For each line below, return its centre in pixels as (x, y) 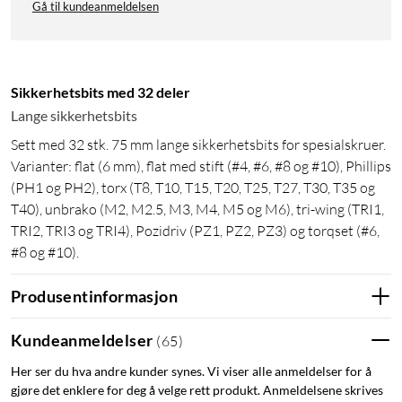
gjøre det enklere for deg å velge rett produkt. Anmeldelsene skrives (197, 390)
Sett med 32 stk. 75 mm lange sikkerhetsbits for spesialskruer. (198, 145)
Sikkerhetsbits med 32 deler (100, 92)
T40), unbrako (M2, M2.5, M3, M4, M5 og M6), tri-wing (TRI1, (197, 210)
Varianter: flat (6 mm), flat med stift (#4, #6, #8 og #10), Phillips (201, 166)
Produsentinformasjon (94, 296)
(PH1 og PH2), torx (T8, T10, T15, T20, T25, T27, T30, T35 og (193, 188)
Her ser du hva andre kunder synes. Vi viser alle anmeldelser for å (191, 371)
